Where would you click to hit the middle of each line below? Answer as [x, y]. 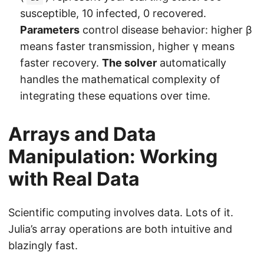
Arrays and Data [82, 134]
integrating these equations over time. [115, 96]
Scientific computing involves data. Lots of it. [121, 213]
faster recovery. [61, 63]
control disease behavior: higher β [166, 30]
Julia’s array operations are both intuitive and [120, 229]
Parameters [50, 30]
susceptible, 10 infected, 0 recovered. [113, 14]
